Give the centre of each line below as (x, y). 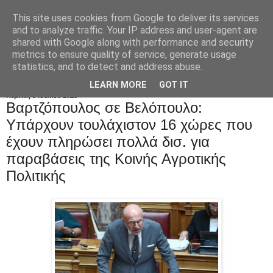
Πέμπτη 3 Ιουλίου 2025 (42, 95)
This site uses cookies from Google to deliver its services (136, 18)
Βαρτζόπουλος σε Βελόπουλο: (104, 107)
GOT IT (174, 85)
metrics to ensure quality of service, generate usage (124, 55)
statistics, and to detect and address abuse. (107, 67)
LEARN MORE (118, 85)
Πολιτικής (36, 175)
